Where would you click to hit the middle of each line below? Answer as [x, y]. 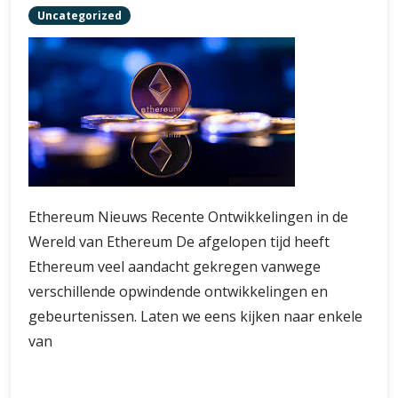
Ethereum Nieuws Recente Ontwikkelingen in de [188, 217]
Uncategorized [80, 16]
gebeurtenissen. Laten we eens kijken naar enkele [195, 316]
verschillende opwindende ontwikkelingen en [178, 291]
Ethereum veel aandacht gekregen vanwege [175, 267]
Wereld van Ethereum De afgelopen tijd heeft [179, 242]
